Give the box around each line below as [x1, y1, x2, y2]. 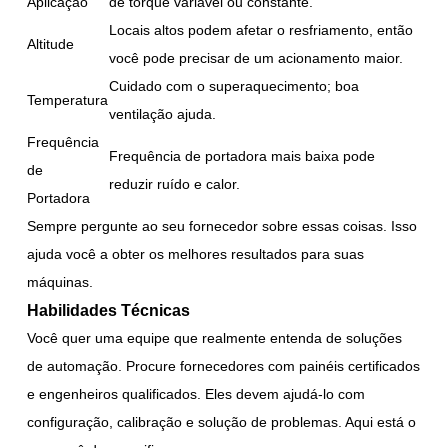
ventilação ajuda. [109, 105, 217, 122]
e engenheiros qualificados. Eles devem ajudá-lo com [27, 385, 366, 402]
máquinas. [27, 273, 94, 290]
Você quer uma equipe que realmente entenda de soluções [27, 329, 403, 346]
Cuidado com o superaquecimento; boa [109, 77, 360, 94]
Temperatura [27, 91, 109, 108]
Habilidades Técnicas [27, 300, 191, 319]
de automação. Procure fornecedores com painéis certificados [27, 357, 421, 374]
